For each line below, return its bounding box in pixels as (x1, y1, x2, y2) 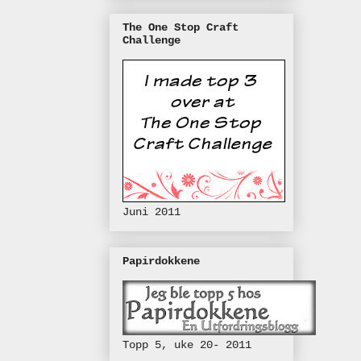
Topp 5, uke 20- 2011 (122, 338, 251, 352)
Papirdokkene (122, 255, 200, 268)
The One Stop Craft (122, 20, 239, 34)
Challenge (122, 33, 180, 47)
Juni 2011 (122, 205, 180, 218)
